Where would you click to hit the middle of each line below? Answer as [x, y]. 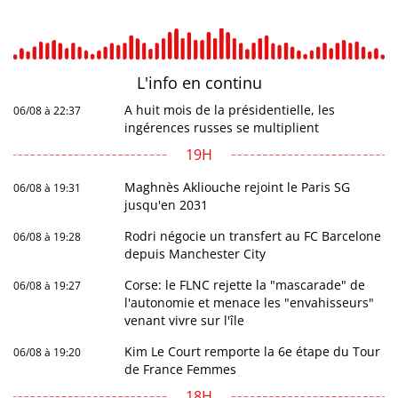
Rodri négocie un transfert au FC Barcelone [253, 236]
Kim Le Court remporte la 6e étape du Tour [253, 351]
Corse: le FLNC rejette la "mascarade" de [245, 285]
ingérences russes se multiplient [222, 127]
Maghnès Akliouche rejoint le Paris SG [238, 187]
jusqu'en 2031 [167, 205]
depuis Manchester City [195, 254]
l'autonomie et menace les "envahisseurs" [250, 302]
